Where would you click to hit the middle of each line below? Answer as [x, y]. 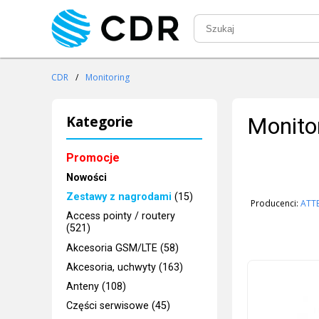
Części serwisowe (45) [119, 306]
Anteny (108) [96, 287]
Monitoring [108, 78]
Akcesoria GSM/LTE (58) [123, 248]
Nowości [87, 177]
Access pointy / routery [121, 216]
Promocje [93, 157]
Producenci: [275, 203]
